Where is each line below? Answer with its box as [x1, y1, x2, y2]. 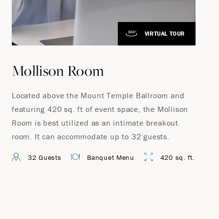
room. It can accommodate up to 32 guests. [12, 131, 170, 141]
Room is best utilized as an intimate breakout [12, 118, 178, 128]
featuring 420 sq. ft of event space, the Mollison [12, 104, 189, 114]
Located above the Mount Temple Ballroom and [12, 90, 185, 100]
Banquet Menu [87, 153, 134, 162]
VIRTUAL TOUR [144, 30, 185, 37]
